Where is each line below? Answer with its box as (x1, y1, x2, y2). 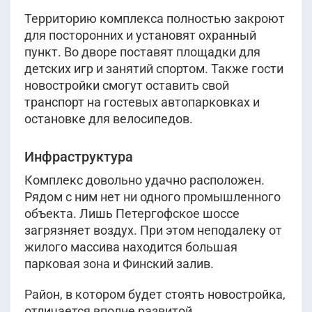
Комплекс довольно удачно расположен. (24, 173, 265, 187)
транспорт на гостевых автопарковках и (24, 95, 260, 109)
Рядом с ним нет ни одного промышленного (24, 189, 281, 204)
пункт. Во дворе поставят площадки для (24, 45, 260, 59)
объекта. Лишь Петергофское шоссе (24, 206, 240, 221)
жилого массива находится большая (24, 240, 237, 254)
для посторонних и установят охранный (24, 28, 256, 42)
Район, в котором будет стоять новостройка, (24, 287, 286, 302)
